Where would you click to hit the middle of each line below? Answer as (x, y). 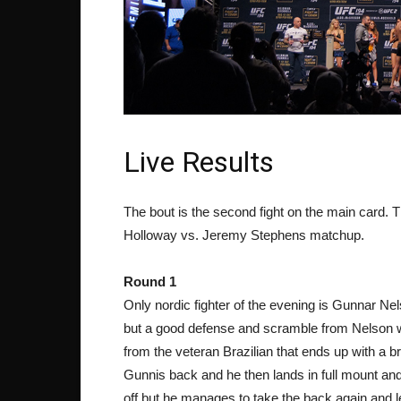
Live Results (199, 162)
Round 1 (150, 281)
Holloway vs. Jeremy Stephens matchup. (244, 235)
